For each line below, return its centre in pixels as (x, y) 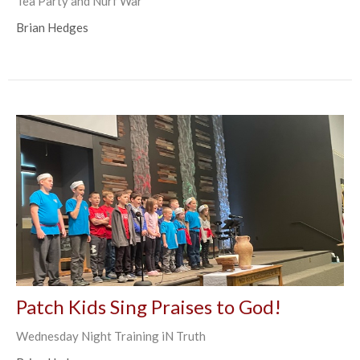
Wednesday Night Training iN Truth (111, 336)
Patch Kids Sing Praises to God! (149, 307)
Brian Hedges (52, 28)
